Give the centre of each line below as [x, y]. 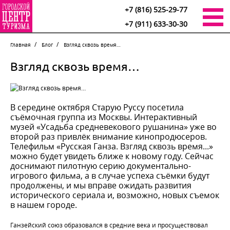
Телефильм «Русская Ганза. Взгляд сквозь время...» [112, 146]
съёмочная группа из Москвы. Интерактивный [104, 117]
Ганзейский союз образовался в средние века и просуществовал [109, 225]
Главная [21, 45]
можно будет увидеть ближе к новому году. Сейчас [112, 156]
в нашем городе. [44, 205]
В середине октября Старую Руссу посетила [97, 107]
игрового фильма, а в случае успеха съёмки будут [110, 176]
